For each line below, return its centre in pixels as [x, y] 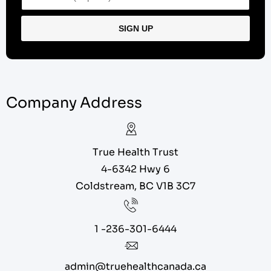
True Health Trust [135, 152]
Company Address [74, 103]
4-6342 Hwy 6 [135, 169]
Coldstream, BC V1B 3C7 [135, 186]
